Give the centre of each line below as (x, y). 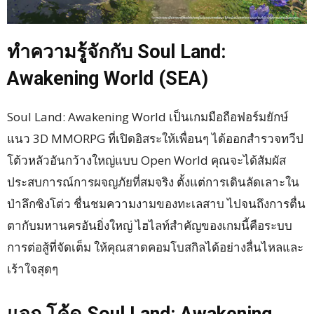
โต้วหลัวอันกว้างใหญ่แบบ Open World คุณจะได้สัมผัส (146, 161)
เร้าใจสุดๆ (33, 269)
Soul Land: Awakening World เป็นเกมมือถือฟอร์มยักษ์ (148, 117)
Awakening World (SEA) (108, 79)
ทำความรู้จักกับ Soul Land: (116, 52)
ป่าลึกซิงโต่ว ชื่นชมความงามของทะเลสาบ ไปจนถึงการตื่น (156, 204)
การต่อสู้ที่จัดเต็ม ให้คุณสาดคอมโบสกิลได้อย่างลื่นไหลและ (155, 247)
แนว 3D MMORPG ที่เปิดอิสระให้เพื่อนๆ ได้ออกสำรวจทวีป (155, 139)
